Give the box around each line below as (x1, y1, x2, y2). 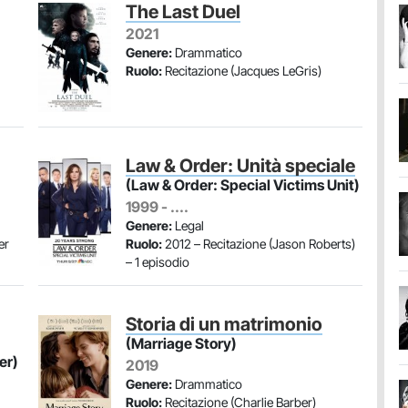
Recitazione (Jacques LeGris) (162, 63, 321, 78)
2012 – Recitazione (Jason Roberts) (162, 236, 355, 251)
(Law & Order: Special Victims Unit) (126, 176, 360, 194)
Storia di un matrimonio (126, 313, 322, 335)
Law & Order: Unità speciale (126, 155, 355, 177)
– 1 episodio (126, 254, 189, 270)
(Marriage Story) (126, 334, 237, 352)
